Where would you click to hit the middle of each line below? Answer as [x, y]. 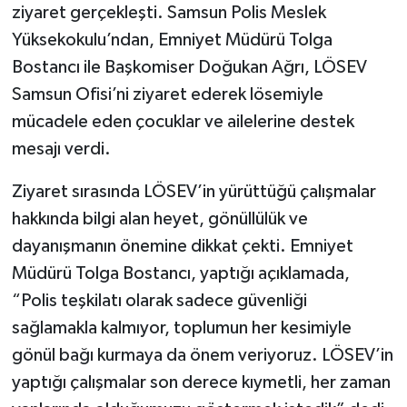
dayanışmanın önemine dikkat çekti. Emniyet [182, 246]
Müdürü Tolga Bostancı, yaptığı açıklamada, [180, 273]
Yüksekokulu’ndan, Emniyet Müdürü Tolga [172, 40]
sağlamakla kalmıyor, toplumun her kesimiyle [181, 328]
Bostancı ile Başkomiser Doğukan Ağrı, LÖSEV [189, 67]
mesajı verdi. [61, 149]
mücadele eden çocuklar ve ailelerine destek [183, 121]
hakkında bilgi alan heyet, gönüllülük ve [159, 218]
